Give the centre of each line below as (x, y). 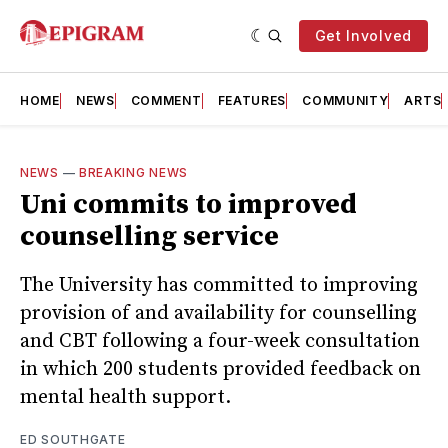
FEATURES (252, 100)
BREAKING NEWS (133, 172)
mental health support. (125, 397)
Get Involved (363, 35)
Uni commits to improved (188, 204)
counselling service (149, 236)
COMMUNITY (345, 100)
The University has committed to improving (219, 285)
